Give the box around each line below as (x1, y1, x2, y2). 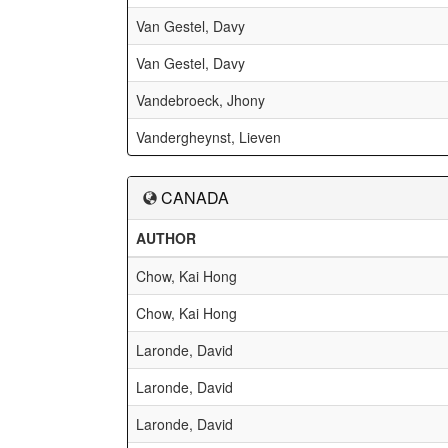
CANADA (161, 186, 229, 209)
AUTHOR (136, 228, 196, 248)
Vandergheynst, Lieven (136, 127, 281, 147)
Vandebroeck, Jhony (136, 90, 265, 110)
